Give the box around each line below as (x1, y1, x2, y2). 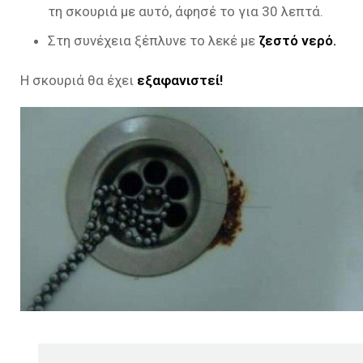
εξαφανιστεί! (137, 72, 223, 89)
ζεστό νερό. (258, 32, 336, 49)
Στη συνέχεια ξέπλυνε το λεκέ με (48, 32, 258, 49)
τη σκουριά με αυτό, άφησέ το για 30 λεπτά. (48, 3, 323, 20)
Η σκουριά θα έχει (20, 72, 137, 89)
